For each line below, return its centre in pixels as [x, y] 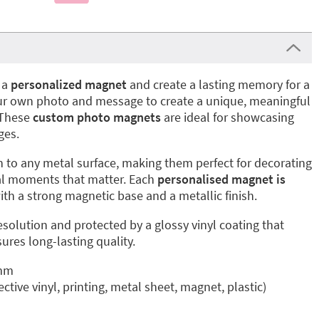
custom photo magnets [97, 117]
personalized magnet [69, 84]
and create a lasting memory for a [218, 84]
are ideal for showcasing [228, 117]
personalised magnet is [221, 179]
